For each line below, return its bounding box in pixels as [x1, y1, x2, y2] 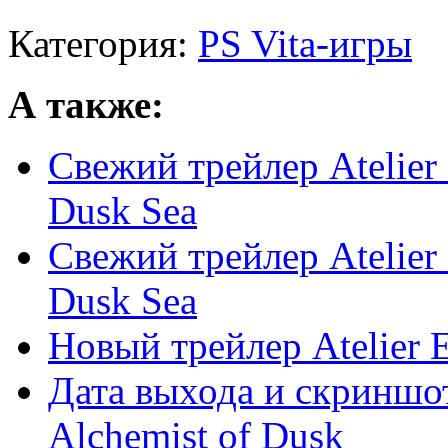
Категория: [8, 22, 198, 66]
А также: [8, 83, 164, 127]
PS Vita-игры [198, 22, 412, 66]
